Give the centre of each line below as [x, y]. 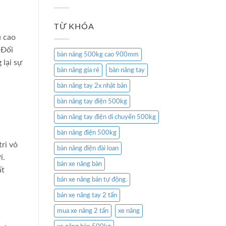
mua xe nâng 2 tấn [83, 211]
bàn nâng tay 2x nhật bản [92, 86]
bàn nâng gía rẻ [78, 70]
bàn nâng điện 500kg [87, 133]
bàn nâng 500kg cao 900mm [98, 55]
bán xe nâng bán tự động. [92, 180]
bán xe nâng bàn [79, 164]
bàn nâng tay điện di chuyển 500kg [106, 117]
